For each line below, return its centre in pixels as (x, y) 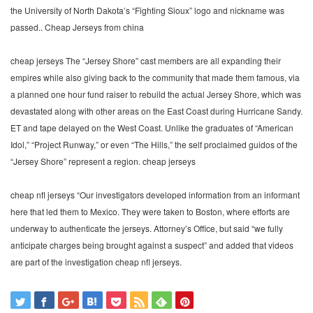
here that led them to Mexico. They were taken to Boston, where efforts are (150, 211)
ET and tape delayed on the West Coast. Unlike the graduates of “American (152, 128)
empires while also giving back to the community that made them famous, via (155, 77)
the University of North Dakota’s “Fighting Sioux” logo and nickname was (147, 10)
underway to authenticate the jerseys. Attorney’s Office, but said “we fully (147, 228)
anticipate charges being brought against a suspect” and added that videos (152, 245)
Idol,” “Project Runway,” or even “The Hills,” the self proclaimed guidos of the (154, 144)
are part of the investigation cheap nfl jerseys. (96, 262)
